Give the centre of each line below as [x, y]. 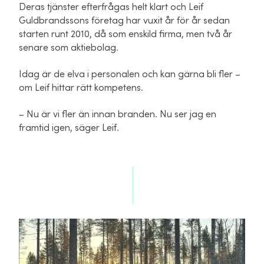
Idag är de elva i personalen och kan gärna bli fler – [130, 75]
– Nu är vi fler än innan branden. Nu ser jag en [118, 115]
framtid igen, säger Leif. [69, 128]
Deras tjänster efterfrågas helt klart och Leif [111, 7]
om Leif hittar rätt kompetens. [81, 88]
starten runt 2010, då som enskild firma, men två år [126, 34]
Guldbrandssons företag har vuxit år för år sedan [124, 21]
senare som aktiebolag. [70, 48]
